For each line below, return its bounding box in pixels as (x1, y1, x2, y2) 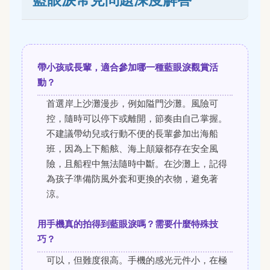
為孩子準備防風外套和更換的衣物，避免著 (46, 173, 218, 185)
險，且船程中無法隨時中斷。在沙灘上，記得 (46, 158, 227, 170)
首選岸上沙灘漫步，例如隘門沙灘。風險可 (46, 98, 218, 110)
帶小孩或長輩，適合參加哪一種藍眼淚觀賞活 (37, 61, 218, 74)
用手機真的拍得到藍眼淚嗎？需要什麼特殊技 (37, 218, 218, 230)
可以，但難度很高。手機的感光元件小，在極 (46, 254, 227, 266)
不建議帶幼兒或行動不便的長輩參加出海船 (46, 128, 218, 140)
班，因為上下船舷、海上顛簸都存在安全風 (46, 143, 218, 155)
